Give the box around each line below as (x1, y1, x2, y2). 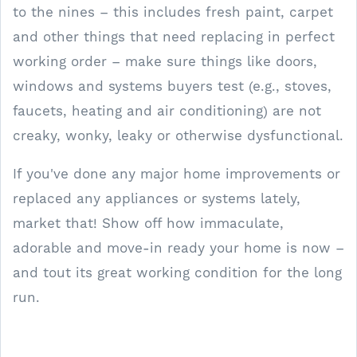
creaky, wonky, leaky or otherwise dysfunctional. (13, 127, 343, 143)
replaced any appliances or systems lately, (13, 190, 300, 206)
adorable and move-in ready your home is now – (13, 240, 344, 256)
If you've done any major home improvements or (13, 166, 340, 182)
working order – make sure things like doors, (13, 53, 317, 69)
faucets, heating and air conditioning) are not (13, 103, 321, 119)
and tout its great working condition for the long (13, 265, 342, 280)
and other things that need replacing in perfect (13, 29, 335, 45)
